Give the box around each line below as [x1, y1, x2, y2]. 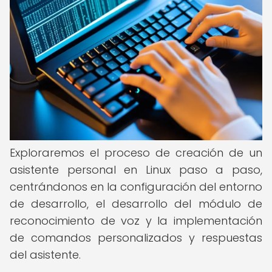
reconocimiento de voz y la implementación [10, 213, 262, 228]
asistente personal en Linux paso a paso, [10, 162, 262, 177]
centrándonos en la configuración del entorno [10, 179, 262, 194]
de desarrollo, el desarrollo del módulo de [10, 196, 262, 211]
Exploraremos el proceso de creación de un [10, 145, 262, 160]
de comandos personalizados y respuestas [10, 230, 262, 245]
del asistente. [10, 247, 81, 262]
